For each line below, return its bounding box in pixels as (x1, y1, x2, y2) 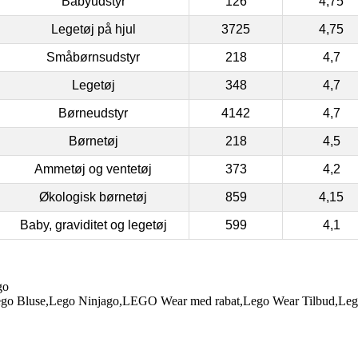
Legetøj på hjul (50, 22, 136, 36)
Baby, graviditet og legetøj (19, 217, 167, 232)
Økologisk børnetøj (39, 189, 147, 204)
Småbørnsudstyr (46, 50, 140, 64)
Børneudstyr (58, 105, 128, 120)
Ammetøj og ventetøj (34, 161, 152, 176)
